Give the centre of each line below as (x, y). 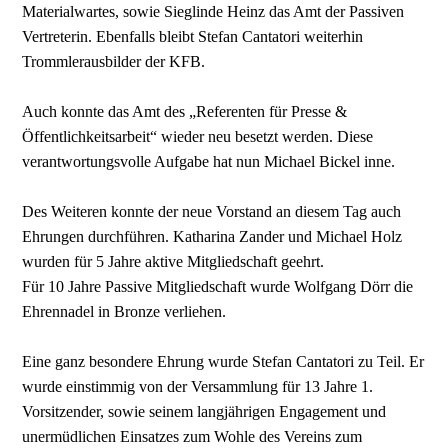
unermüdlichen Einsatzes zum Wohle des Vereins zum (192, 436)
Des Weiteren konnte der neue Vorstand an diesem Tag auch (212, 211)
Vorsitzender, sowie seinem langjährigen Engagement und (204, 411)
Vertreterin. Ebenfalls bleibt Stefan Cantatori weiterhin (193, 36)
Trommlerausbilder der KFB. (114, 61)
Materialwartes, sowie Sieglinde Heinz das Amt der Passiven (213, 11)
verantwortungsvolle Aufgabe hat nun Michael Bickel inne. (209, 161)
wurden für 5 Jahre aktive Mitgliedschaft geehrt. (173, 261)
